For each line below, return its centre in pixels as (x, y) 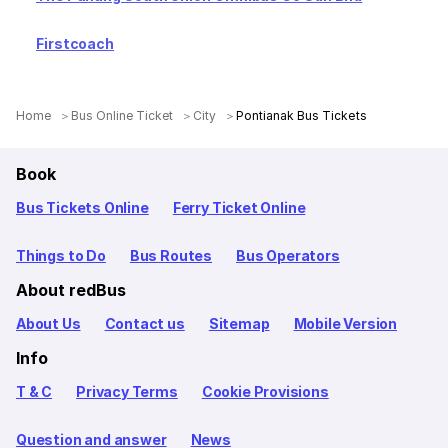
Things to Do (61, 255)
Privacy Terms (127, 391)
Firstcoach (75, 43)
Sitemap (239, 323)
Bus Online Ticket (122, 115)
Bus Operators (288, 255)
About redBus (71, 290)
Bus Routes (171, 255)
